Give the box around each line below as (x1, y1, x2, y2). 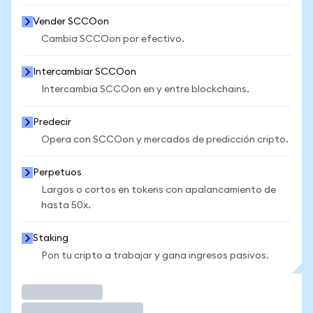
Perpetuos (33, 168, 82, 177)
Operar (22, 284, 68, 299)
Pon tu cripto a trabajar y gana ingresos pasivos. (41, 251, 269, 261)
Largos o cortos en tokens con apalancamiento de (41, 185, 276, 195)
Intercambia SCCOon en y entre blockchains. (41, 85, 249, 94)
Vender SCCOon (33, 17, 109, 27)
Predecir (33, 117, 71, 127)
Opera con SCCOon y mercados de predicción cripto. (41, 135, 289, 145)
